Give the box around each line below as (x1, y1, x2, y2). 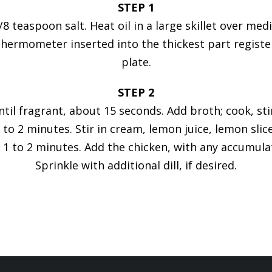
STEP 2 (118, 85, 154, 100)
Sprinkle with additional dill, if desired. (35, 158, 237, 172)
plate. (121, 55, 151, 69)
